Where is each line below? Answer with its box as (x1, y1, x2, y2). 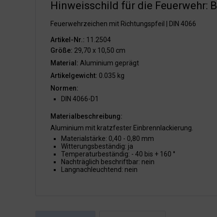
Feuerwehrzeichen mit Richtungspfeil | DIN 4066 (50, 20, 196, 28)
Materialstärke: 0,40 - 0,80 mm (61, 135, 154, 142)
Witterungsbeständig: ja (61, 142, 133, 150)
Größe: (50, 46, 73, 54)
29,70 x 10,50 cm (73, 46, 125, 54)
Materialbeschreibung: (50, 112, 123, 120)
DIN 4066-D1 (61, 95, 99, 103)
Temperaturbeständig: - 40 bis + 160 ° (61, 150, 175, 158)
